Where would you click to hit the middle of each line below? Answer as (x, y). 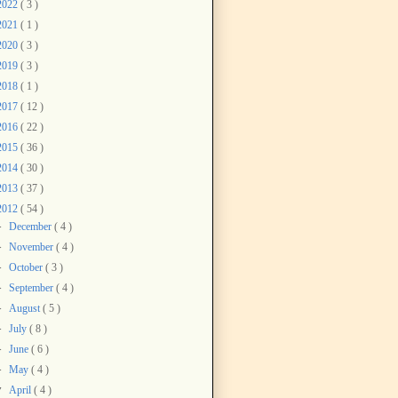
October (28, 267)
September (33, 287)
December (32, 226)
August (26, 308)
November (33, 247)
